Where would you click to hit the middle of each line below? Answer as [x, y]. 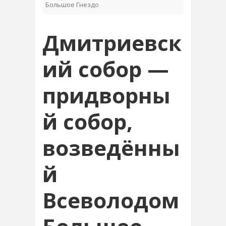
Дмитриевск [112, 43]
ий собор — [106, 69]
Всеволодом [111, 200]
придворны [106, 95]
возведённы [111, 148]
